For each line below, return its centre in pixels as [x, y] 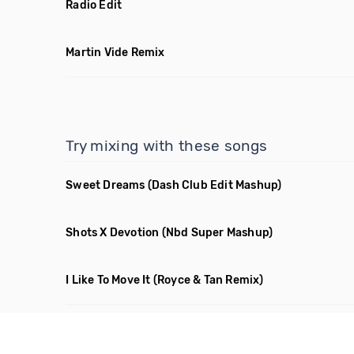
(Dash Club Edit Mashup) [215, 185]
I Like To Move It [108, 280]
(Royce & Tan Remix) [208, 280]
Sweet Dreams [105, 185]
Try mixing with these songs [167, 146]
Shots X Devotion [113, 233]
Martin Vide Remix [115, 53]
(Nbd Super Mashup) [217, 233]
